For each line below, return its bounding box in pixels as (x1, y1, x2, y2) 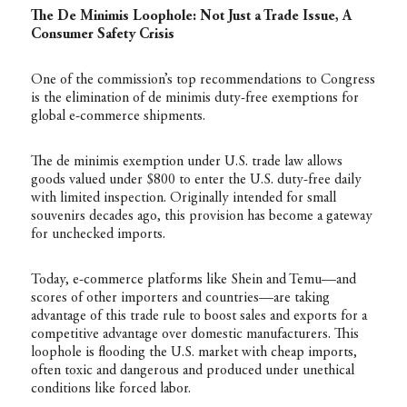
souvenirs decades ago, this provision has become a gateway (30, 209, 372, 223)
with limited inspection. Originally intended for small (30, 191, 336, 205)
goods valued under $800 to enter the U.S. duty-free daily (30, 173, 362, 187)
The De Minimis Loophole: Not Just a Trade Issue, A (30, 9, 352, 24)
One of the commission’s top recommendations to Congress (30, 73, 375, 87)
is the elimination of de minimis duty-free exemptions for (30, 91, 359, 105)
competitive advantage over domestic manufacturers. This (30, 327, 359, 342)
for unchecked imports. (30, 227, 165, 242)
